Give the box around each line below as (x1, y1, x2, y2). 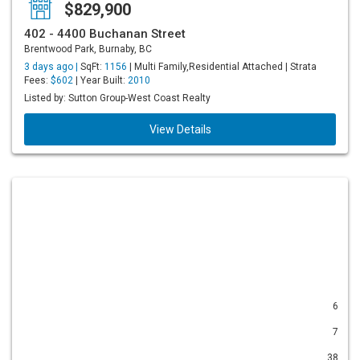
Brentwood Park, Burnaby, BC (24, 43, 152, 55)
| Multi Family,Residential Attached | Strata (127, 61, 317, 72)
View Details (149, 123, 211, 136)
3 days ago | (24, 61, 80, 72)
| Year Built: (73, 75, 128, 86)
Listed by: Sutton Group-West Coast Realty (24, 92, 211, 104)
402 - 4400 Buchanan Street (24, 27, 186, 41)
